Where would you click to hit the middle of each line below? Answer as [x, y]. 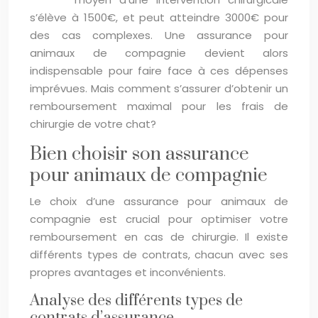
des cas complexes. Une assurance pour [159, 35]
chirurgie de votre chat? [93, 124]
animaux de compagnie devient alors [159, 53]
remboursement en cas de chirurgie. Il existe [159, 236]
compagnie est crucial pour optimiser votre [159, 219]
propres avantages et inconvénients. [128, 272]
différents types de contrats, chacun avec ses [159, 254]
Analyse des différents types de [136, 300]
